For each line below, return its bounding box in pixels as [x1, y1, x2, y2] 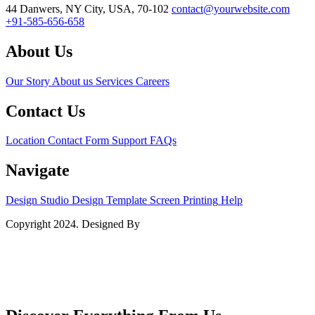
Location [6, 134, 45, 147]
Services [96, 75, 133, 87]
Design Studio [6, 194, 69, 207]
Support [112, 134, 147, 147]
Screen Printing [150, 194, 218, 207]
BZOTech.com [143, 218, 210, 231]
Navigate [6, 161, 70, 180]
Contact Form [48, 134, 109, 147]
